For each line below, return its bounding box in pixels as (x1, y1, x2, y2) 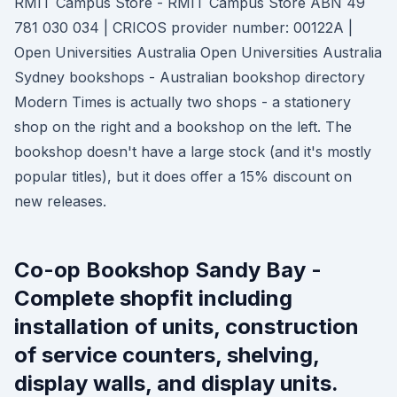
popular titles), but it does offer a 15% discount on (14, 167, 352, 185)
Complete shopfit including (14, 285, 292, 311)
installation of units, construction (14, 314, 359, 339)
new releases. (14, 192, 106, 210)
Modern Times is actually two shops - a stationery (14, 93, 351, 111)
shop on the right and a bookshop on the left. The (14, 118, 352, 136)
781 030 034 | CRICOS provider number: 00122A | (14, 19, 353, 36)
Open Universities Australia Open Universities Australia (14, 43, 382, 61)
